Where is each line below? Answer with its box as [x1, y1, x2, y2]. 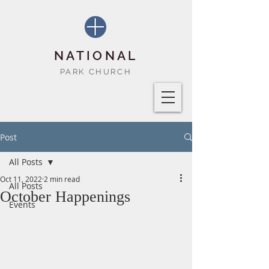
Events [9, 199, 35, 210]
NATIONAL [53, 48, 138, 63]
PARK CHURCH [59, 67, 132, 76]
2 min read [44, 174, 80, 184]
